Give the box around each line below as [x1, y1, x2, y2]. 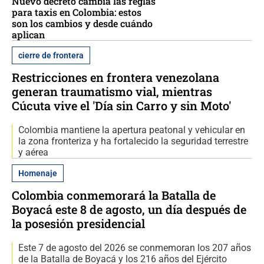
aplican [12, 28, 45, 41]
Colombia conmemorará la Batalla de [12, 187, 216, 203]
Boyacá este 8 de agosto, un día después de [12, 202, 246, 217]
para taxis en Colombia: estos [12, 6, 141, 19]
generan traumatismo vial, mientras [12, 84, 212, 100]
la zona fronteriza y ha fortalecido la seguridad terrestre [18, 136, 248, 147]
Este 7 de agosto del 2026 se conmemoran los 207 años [18, 242, 251, 254]
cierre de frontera [18, 51, 84, 61]
